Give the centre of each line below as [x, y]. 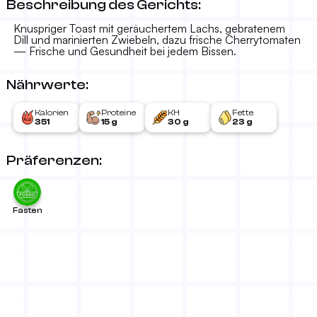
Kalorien [52, 113]
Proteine [119, 113]
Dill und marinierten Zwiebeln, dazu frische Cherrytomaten [157, 40]
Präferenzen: [54, 161]
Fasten [27, 211]
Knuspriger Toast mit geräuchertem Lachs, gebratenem [149, 29]
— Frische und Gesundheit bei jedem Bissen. [125, 51]
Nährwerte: [47, 85]
